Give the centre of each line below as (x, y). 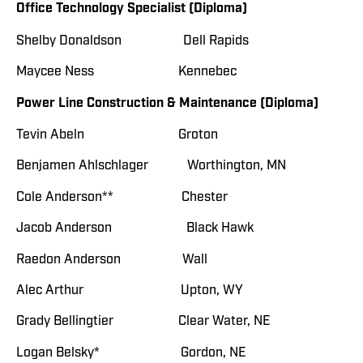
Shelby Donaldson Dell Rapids (132, 40)
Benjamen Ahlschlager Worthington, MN (151, 166)
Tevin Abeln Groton (117, 135)
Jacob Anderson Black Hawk (135, 228)
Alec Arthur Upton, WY (130, 290)
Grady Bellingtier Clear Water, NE (143, 321)
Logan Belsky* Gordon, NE (131, 352)
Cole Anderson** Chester (122, 196)
